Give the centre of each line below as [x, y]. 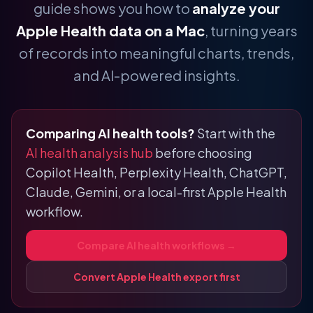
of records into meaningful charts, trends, [156, 53]
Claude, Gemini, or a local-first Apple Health [156, 192]
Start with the [235, 133]
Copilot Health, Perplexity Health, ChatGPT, [156, 172]
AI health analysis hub [89, 153]
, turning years [251, 30]
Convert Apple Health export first [156, 277]
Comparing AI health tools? [110, 133]
